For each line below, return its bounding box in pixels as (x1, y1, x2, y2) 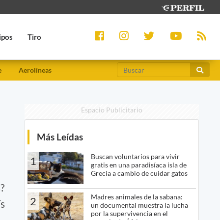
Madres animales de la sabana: (90, 192, 183, 201)
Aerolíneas (19, 66, 52, 75)
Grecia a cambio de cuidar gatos (90, 169, 188, 178)
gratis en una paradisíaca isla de (90, 161, 187, 169)
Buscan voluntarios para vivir (90, 152, 180, 161)
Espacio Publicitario (81, 106, 142, 114)
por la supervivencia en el (90, 209, 168, 218)
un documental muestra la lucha (90, 200, 188, 209)
